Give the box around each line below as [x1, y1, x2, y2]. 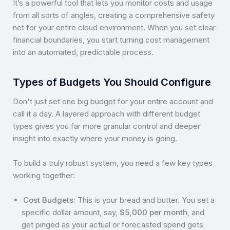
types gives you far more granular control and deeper [13, 121, 200, 131]
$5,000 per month [120, 207, 188, 218]
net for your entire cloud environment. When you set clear [13, 22, 216, 32]
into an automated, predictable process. [13, 47, 154, 57]
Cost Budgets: [23, 195, 76, 205]
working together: [13, 170, 75, 181]
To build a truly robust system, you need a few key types [13, 158, 213, 168]
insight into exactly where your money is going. [13, 133, 177, 144]
